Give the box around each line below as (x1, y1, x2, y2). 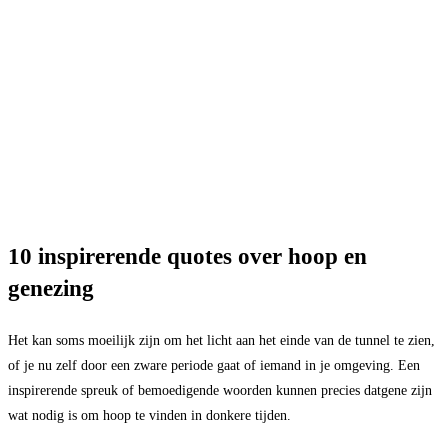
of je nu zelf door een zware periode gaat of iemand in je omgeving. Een (8, 358, 420, 373)
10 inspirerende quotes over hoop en (8, 244, 367, 269)
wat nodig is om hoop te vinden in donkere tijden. (8, 408, 291, 423)
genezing (8, 276, 94, 301)
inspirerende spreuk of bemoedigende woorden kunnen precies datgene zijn (8, 383, 432, 398)
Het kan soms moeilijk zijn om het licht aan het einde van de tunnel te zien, (8, 333, 435, 348)
